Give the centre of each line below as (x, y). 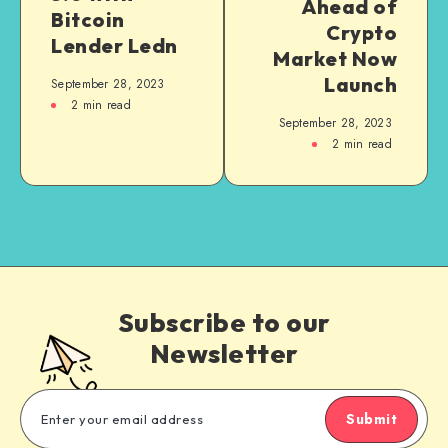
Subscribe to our (224, 323)
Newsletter (224, 354)
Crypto (361, 33)
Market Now (335, 59)
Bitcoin (88, 20)
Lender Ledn (114, 46)
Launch (360, 85)
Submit (371, 419)
